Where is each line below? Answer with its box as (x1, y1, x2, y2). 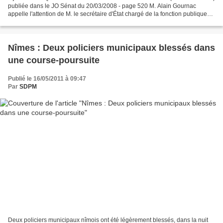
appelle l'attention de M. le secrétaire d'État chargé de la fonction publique (8, 10, 207, 18)
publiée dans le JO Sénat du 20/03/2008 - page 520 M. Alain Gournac (8, 2, 196, 10)
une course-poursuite (8, 55, 100, 66)
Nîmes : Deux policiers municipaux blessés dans (8, 43, 215, 53)
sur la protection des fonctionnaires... (8, 18, 107, 26)
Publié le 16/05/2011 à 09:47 (8, 75, 86, 83)
